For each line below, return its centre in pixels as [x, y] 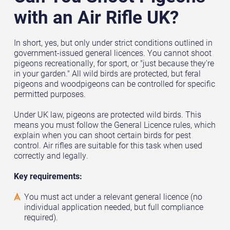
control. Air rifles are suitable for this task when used [108, 145]
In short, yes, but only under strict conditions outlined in [113, 42]
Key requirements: [48, 176]
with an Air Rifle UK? [96, 16]
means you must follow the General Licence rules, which [114, 124]
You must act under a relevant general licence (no [113, 196]
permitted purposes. [50, 94]
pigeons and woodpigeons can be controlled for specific [114, 83]
